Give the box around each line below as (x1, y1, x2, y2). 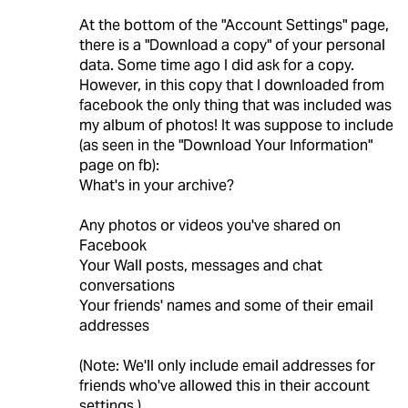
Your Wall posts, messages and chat (78, 256, 322, 276)
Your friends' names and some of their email (78, 296, 373, 316)
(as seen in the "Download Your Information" (78, 136, 372, 156)
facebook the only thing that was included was (78, 96, 392, 116)
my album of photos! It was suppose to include (78, 116, 393, 136)
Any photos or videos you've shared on (78, 216, 341, 236)
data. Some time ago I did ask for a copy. (78, 56, 354, 76)
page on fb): (78, 156, 159, 176)
